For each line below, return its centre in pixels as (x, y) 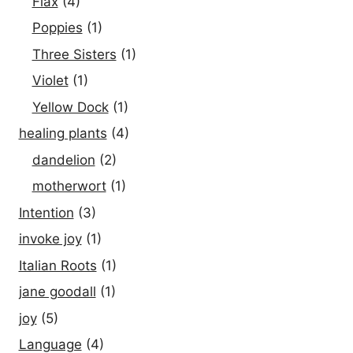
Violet (50, 81)
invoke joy (50, 239)
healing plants (63, 134)
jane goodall (57, 292)
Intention (46, 212)
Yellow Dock (70, 107)
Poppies (57, 28)
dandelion (63, 160)
